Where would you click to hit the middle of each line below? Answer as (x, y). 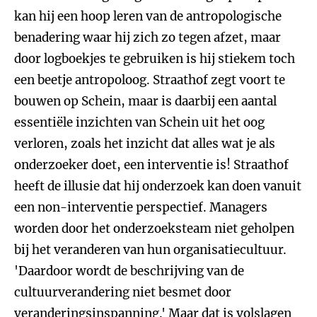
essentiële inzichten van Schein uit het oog (139, 122)
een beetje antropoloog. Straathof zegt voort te (150, 80)
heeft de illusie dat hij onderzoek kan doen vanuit (158, 186)
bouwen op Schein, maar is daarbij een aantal (145, 101)
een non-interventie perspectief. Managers (141, 207)
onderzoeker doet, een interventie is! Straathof (151, 165)
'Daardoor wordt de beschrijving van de (129, 271)
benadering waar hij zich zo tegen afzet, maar (148, 38)
